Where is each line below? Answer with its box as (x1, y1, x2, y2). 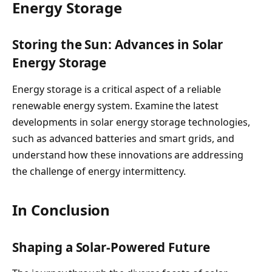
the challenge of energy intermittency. (12, 164, 186, 178)
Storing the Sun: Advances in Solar (12, 36, 223, 53)
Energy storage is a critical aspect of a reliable (12, 82, 221, 96)
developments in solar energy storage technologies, (12, 115, 250, 129)
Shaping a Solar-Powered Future (12, 238, 210, 256)
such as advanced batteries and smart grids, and (12, 131, 234, 145)
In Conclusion (12, 200, 110, 220)
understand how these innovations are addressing (12, 148, 243, 161)
